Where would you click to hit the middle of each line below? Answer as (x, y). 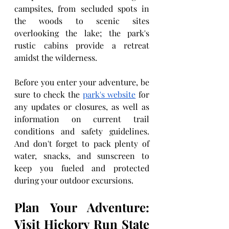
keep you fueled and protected (82, 168)
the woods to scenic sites (82, 21)
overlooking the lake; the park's (82, 33)
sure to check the (49, 94)
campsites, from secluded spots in (82, 8)
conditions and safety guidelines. (82, 131)
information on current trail (82, 119)
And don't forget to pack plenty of (82, 143)
